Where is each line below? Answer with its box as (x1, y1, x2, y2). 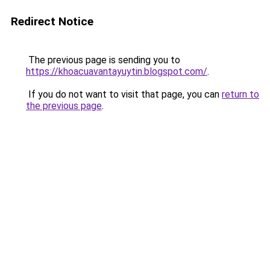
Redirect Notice (11, 14, 93, 28)
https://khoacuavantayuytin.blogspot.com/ (26, 66, 207, 77)
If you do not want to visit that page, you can (26, 89, 222, 100)
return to (222, 89, 259, 100)
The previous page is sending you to (26, 54, 180, 66)
